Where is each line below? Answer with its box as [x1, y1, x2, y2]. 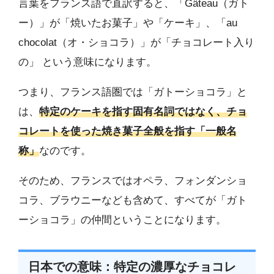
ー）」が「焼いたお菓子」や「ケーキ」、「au [18, 17, 237, 29]
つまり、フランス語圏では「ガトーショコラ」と [18, 86, 247, 98]
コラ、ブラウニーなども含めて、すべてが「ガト [18, 194, 247, 207]
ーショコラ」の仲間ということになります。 [18, 214, 226, 226]
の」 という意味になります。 [18, 56, 157, 68]
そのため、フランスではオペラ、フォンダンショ [18, 175, 247, 187]
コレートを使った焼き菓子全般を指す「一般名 [18, 125, 237, 138]
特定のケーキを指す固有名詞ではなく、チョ [39, 106, 247, 118]
